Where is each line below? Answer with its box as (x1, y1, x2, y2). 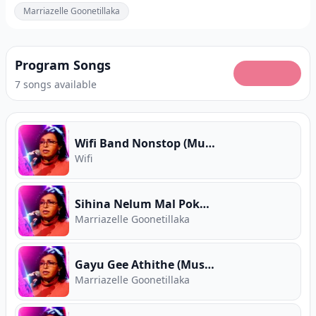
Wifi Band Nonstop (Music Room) (205, 135, 215, 151)
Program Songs (15, 56, 111, 73)
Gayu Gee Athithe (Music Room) (205, 257, 214, 272)
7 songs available (15, 78, 97, 91)
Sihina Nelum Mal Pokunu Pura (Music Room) (200, 196, 209, 212)
